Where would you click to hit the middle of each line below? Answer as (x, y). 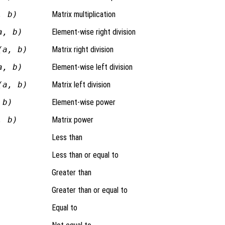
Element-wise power (83, 102)
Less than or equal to (85, 155)
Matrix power (72, 120)
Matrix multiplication (83, 14)
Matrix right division (82, 49)
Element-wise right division (93, 32)
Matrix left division (81, 84)
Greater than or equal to (89, 190)
